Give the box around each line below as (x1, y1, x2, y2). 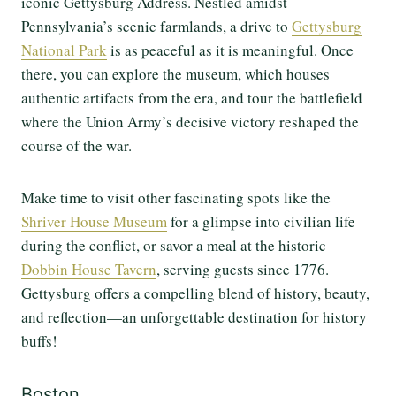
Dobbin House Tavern (21, 259, 156, 280)
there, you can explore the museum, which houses (21, 64, 330, 85)
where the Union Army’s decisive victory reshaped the (21, 111, 359, 133)
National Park (21, 40, 107, 61)
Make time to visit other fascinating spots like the (21, 187, 331, 209)
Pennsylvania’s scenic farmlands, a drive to (21, 16, 292, 37)
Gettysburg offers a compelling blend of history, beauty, (21, 283, 369, 304)
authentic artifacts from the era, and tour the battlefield (21, 88, 362, 109)
